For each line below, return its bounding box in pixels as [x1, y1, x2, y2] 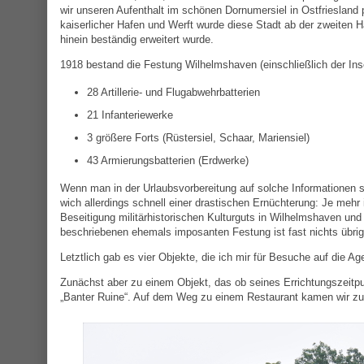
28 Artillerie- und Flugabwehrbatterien [86, 86, 260, 99]
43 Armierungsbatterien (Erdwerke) [86, 154, 249, 167]
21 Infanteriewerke [86, 109, 173, 121]
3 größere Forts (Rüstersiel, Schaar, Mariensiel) [86, 131, 310, 144]
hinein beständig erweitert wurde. [60, 33, 214, 45]
